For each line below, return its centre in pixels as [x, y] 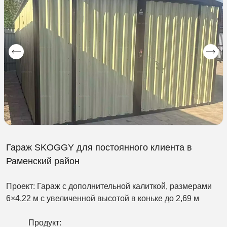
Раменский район [43, 161]
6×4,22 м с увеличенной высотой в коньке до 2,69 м [103, 198]
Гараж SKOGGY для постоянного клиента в [99, 147]
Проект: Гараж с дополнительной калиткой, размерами [109, 186]
